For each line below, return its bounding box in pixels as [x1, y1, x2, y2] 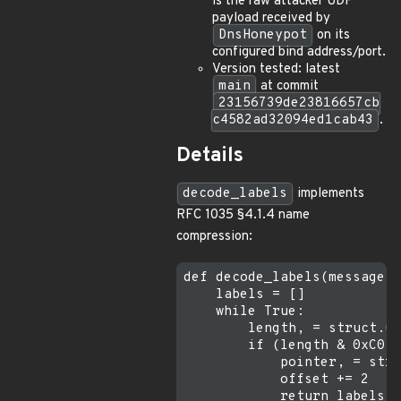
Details [176, 143, 243, 169]
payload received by [212, 10, 330, 27]
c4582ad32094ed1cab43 [212, 112, 373, 129]
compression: [176, 228, 252, 245]
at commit [257, 78, 319, 95]
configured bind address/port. [212, 44, 386, 61]
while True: [183, 303, 304, 320]
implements [294, 185, 364, 202]
